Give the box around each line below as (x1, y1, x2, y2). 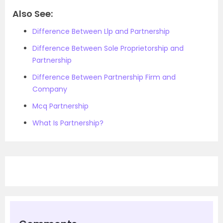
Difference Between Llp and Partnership (32, 26, 170, 36)
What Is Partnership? (32, 118, 104, 128)
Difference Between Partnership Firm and (32, 72, 176, 82)
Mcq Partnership (32, 101, 89, 111)
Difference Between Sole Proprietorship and (32, 43, 184, 53)
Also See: (12, 7, 53, 20)
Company (32, 84, 67, 94)
